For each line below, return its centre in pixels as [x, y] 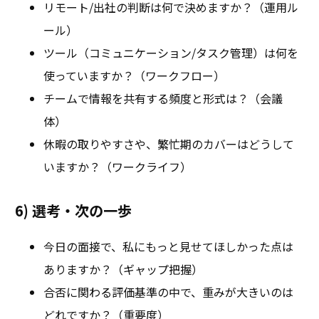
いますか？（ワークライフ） [117, 166]
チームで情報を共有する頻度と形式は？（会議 [163, 98]
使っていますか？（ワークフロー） [134, 75]
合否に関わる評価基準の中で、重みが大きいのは [168, 292]
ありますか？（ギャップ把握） [123, 269]
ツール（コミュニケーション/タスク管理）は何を [171, 52]
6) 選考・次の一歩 [73, 210]
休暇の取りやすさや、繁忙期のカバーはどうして [169, 143]
